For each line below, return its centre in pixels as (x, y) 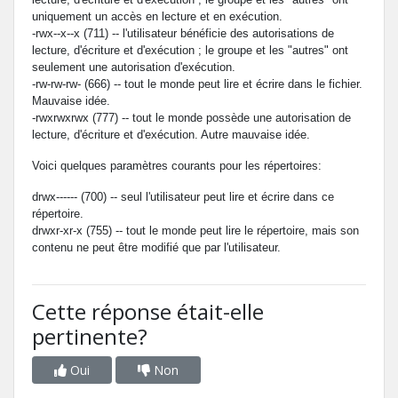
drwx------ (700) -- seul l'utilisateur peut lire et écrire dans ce (183, 197)
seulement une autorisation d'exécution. (134, 67)
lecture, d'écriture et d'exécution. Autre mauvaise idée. (171, 135)
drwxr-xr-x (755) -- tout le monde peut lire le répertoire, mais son (195, 231)
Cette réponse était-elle (148, 311)
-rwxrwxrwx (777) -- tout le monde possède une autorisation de (191, 118)
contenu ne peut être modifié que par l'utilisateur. (156, 247)
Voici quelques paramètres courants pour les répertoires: (177, 166)
